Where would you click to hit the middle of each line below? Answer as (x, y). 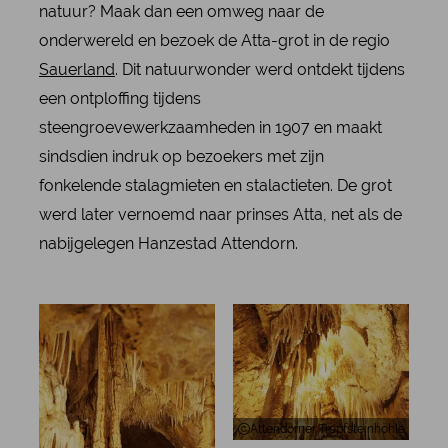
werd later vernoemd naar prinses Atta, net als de (220, 215)
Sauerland (76, 70)
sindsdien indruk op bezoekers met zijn (181, 157)
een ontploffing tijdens (119, 99)
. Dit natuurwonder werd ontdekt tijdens (259, 70)
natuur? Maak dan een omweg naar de (181, 12)
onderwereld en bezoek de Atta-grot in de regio (214, 41)
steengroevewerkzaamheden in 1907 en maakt (210, 128)
